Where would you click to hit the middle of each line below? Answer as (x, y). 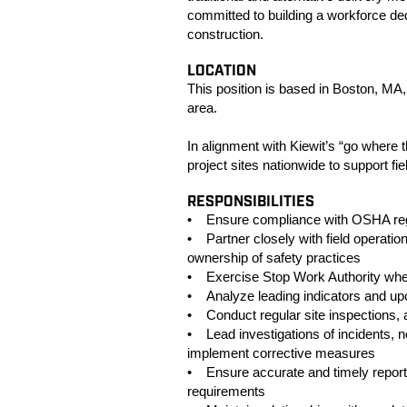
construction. (225, 34)
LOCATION (222, 71)
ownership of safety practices (274, 258)
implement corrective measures (281, 353)
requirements (226, 391)
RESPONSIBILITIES (251, 202)
